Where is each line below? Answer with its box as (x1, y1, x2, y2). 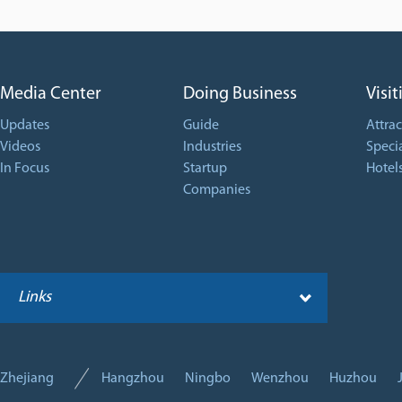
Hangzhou (101, 371, 164, 386)
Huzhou (329, 371, 377, 386)
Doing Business (183, 85, 297, 103)
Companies (183, 183, 250, 197)
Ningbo (185, 371, 231, 386)
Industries (183, 140, 241, 154)
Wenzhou (251, 371, 309, 386)
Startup (183, 162, 227, 176)
